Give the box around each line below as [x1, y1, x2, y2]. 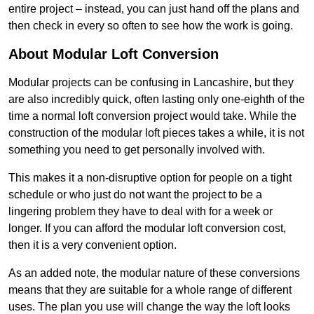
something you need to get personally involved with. [8, 144, 265, 156]
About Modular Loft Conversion [8, 46, 219, 62]
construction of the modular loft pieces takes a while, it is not [8, 127, 304, 139]
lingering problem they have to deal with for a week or [8, 205, 273, 218]
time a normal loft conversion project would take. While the [8, 110, 296, 123]
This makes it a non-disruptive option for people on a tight [8, 172, 292, 184]
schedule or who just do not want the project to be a [8, 189, 262, 201]
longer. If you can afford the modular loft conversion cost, [8, 222, 286, 235]
